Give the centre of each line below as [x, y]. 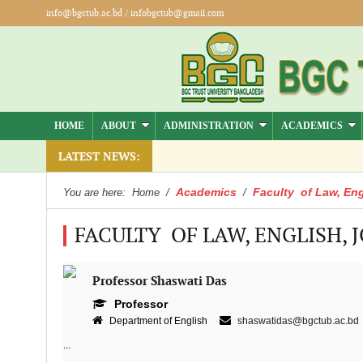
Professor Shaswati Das [159, 282]
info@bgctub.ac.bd [84, 13]
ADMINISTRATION [208, 126]
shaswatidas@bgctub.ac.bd [298, 321]
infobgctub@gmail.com [177, 13]
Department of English [163, 321]
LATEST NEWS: [99, 157]
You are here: [96, 192]
